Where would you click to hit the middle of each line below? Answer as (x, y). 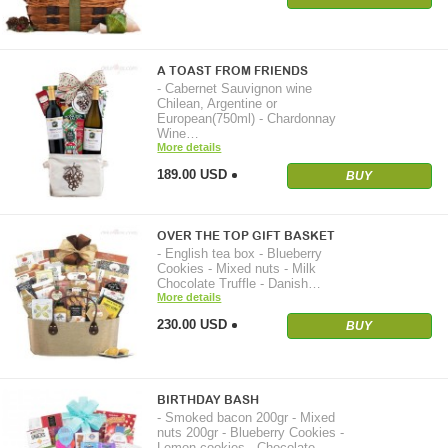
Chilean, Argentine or (217, 103)
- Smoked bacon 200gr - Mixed (246, 418)
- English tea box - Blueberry (240, 253)
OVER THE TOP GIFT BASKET (246, 235)
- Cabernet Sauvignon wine (235, 88)
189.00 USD (192, 174)
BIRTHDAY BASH (208, 400)
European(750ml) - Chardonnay (247, 118)
